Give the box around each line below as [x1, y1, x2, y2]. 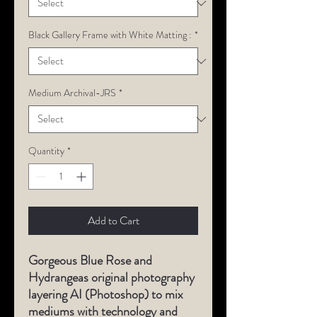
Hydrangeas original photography [28, 268, 195, 287]
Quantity [28, 144, 64, 158]
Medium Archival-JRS [28, 86, 116, 100]
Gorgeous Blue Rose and [28, 251, 152, 270]
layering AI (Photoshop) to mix [28, 285, 183, 304]
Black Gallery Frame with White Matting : [28, 28, 192, 42]
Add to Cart [87, 212, 139, 229]
